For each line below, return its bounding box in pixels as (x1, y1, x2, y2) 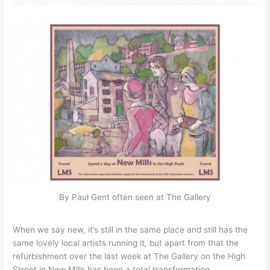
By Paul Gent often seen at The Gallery (59, 192, 211, 202)
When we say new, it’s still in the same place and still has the (13, 224, 248, 234)
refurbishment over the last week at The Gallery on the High (13, 251, 246, 261)
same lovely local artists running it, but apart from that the (13, 237, 239, 248)
